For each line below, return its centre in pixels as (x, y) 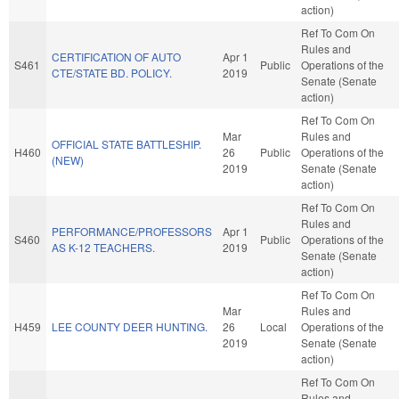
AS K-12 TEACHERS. (103, 247)
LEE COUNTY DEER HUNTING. (130, 326)
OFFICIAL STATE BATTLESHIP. (126, 143)
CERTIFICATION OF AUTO (116, 56)
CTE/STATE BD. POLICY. (112, 72)
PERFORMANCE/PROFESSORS (132, 231)
